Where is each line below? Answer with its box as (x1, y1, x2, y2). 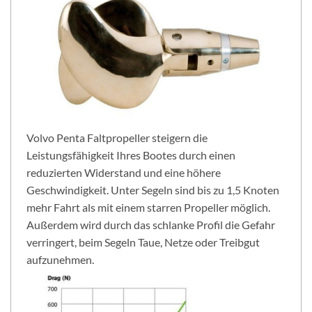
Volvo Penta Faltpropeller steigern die (26, 131, 208, 145)
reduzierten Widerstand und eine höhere (26, 166, 221, 180)
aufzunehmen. (26, 253, 94, 267)
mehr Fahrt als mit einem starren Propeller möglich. (26, 201, 270, 214)
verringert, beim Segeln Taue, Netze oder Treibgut (26, 235, 260, 249)
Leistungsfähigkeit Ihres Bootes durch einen (26, 148, 235, 162)
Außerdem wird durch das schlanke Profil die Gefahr (26, 218, 275, 232)
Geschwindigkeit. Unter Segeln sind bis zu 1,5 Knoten (26, 183, 279, 197)
